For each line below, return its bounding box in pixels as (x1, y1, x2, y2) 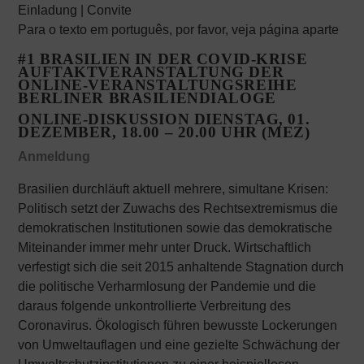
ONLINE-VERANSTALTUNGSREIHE (18, 76, 297, 93)
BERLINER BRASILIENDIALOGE (18, 89, 276, 106)
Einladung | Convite (18, 3, 132, 17)
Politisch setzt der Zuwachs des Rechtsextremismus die (18, 201, 339, 215)
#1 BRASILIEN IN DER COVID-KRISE (18, 50, 308, 67)
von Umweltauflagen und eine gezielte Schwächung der (18, 338, 340, 352)
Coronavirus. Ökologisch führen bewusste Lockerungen (18, 318, 338, 332)
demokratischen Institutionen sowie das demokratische (18, 221, 333, 235)
